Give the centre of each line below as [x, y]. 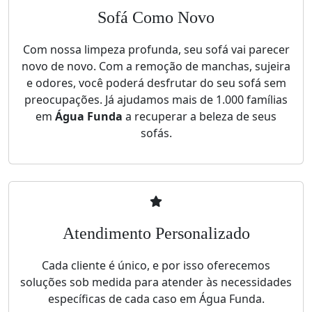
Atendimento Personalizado [156, 234]
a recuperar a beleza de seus [200, 117]
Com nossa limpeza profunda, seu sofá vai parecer [156, 50]
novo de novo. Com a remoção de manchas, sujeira [156, 67]
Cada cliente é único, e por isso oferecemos [156, 266]
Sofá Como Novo [156, 18]
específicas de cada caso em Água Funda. [156, 299]
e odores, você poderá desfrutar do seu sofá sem [156, 83]
